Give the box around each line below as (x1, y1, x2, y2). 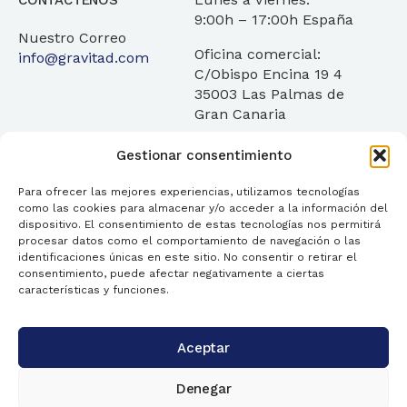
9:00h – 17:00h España (194, 11, 353, 29)
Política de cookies (107, 381, 224, 396)
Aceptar (177, 339, 230, 356)
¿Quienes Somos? (131, 216, 243, 233)
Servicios (36, 216, 94, 233)
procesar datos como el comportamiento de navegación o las (18, 234, 361, 247)
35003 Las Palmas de (194, 85, 344, 104)
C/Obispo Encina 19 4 (194, 65, 342, 84)
